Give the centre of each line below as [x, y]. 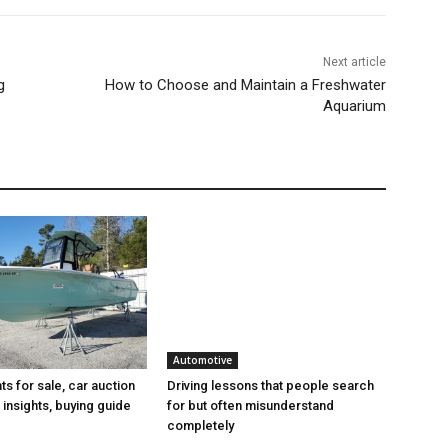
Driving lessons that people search [271, 385]
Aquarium [354, 105]
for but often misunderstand [251, 405]
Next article [354, 61]
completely [201, 425]
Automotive [203, 359]
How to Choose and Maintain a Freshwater [245, 84]
